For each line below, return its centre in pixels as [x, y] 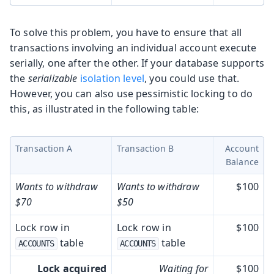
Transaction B [146, 148]
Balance [242, 161]
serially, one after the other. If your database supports [137, 63]
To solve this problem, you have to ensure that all [126, 32]
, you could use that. [192, 78]
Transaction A [44, 148]
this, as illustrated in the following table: [105, 109]
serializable [53, 78]
